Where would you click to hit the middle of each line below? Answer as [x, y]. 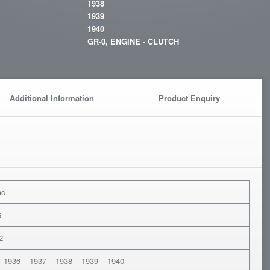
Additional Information [52, 98]
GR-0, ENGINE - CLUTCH [133, 42]
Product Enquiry [190, 98]
